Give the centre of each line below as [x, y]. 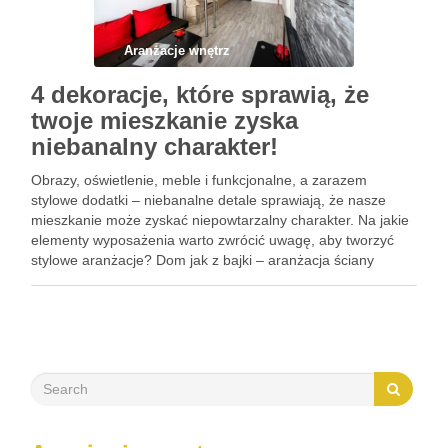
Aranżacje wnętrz [177, 50]
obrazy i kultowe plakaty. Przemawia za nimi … [178, 300]
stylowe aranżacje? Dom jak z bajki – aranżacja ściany [202, 260]
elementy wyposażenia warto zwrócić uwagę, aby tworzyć [212, 240]
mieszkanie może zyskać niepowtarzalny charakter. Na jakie [220, 220]
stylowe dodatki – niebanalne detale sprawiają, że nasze [208, 200]
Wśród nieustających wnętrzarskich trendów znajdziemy [207, 280]
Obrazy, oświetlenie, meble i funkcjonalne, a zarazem [199, 180]
